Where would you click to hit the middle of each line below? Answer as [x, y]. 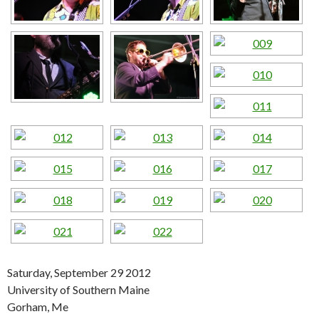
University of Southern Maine [78, 290]
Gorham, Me [38, 307]
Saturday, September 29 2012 [79, 273]
